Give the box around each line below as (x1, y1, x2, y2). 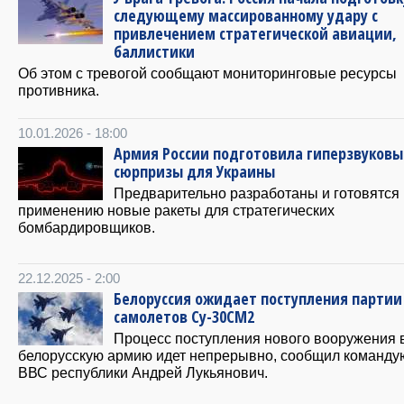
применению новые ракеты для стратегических (18, 201, 335, 218)
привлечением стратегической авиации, (114, 23, 397, 45)
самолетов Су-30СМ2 (114, 305, 254, 327)
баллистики (114, 41, 195, 63)
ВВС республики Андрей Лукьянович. (18, 363, 268, 381)
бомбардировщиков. (18, 218, 155, 235)
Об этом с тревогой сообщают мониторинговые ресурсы (18, 65, 397, 82)
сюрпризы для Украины (114, 160, 275, 182)
